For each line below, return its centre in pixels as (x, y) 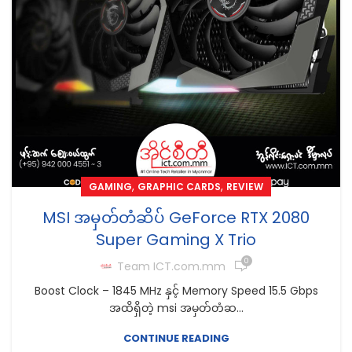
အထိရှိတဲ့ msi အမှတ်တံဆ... (176, 308)
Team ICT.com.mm (171, 266)
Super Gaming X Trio (176, 240)
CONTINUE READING (176, 338)
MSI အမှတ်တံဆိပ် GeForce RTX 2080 (176, 218)
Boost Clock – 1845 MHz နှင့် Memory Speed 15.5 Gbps (176, 291)
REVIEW (245, 187)
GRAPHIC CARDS (179, 187)
